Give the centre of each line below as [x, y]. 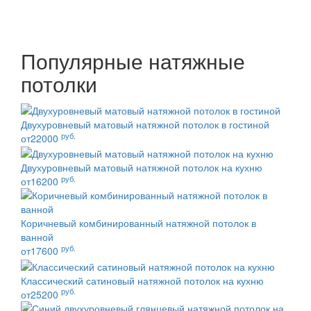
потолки [59, 83]
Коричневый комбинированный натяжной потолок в [138, 223]
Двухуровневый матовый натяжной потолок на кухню [142, 168]
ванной [37, 237]
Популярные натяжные [133, 60]
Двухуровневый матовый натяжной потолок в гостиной [145, 124]
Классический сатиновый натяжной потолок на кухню [142, 280]
